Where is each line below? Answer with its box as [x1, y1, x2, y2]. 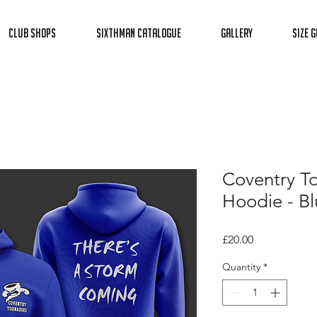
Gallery [221, 25, 253, 40]
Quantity [222, 260, 260, 274]
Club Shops [8, 25, 56, 40]
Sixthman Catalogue [96, 25, 181, 40]
